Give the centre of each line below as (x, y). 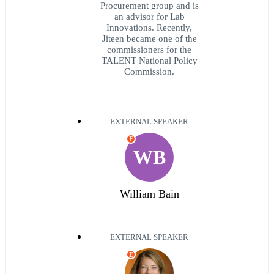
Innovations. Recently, (149, 28)
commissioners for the (149, 50)
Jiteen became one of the (149, 39)
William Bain (149, 194)
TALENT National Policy (149, 61)
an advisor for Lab (149, 17)
